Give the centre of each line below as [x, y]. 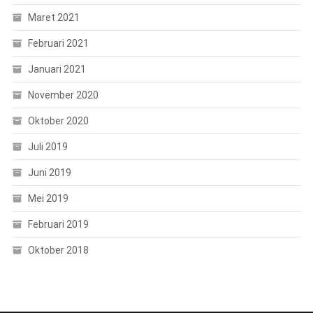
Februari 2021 [58, 43]
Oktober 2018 [58, 250]
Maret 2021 [53, 17]
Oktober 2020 [58, 121]
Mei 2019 [48, 198]
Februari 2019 [58, 224]
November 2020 [63, 95]
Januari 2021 [57, 69]
